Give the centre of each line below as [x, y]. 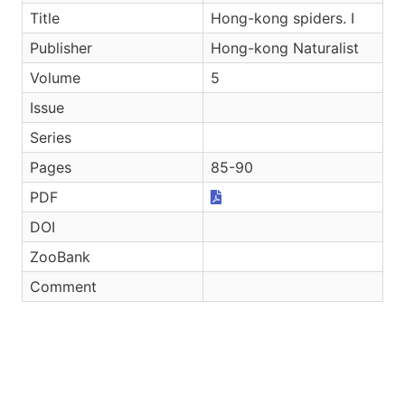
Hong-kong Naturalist [285, 47]
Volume [55, 77]
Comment [63, 286]
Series [51, 137]
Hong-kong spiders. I [283, 18]
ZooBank [60, 256]
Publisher [61, 47]
